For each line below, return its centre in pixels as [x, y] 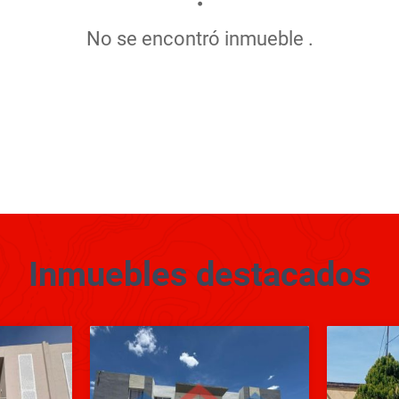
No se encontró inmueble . [199, 38]
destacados [283, 274]
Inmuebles [112, 274]
